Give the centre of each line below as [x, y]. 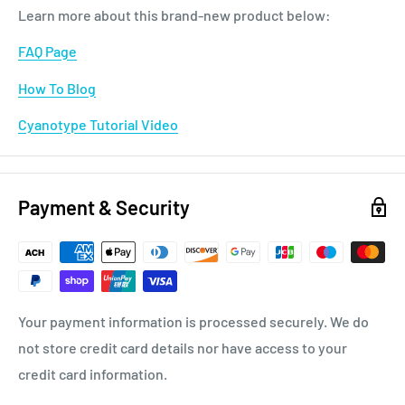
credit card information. [93, 373]
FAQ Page [47, 52]
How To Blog [57, 88]
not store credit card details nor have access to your [183, 347]
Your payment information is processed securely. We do [193, 321]
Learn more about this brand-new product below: [174, 15]
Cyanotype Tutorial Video [98, 124]
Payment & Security [104, 207]
